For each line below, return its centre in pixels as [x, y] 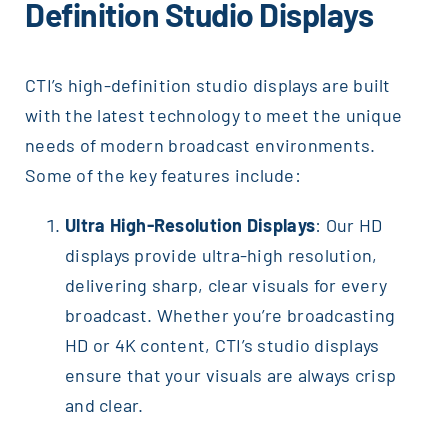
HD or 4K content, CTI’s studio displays [222, 345]
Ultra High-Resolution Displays [190, 225]
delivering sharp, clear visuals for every [226, 285]
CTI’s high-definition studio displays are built [207, 85]
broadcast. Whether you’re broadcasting [230, 315]
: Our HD [349, 225]
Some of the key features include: [162, 175]
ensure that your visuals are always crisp [230, 375]
